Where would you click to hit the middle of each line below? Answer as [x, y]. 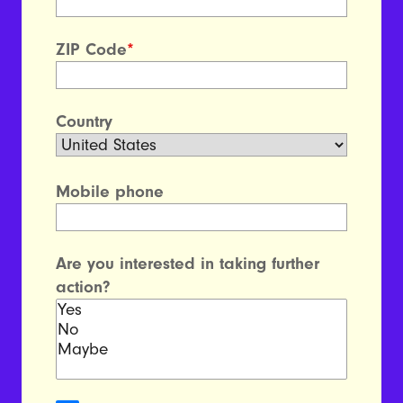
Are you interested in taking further [188, 263]
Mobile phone [110, 191]
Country [85, 121]
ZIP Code [92, 49]
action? [84, 287]
